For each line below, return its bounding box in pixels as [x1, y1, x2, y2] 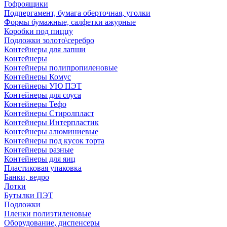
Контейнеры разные [4, 145, 73, 154]
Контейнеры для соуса [4, 91, 81, 99]
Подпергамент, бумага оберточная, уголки [4, 9, 150, 17]
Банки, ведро [4, 173, 49, 181]
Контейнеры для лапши [4, 45, 86, 54]
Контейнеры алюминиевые [4, 127, 98, 136]
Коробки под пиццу [4, 27, 73, 35]
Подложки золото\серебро [4, 36, 94, 45]
